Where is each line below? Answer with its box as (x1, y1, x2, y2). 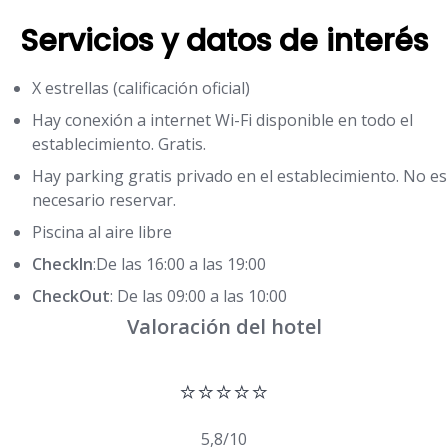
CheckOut (32, 285, 110, 308)
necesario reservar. (32, 189, 176, 212)
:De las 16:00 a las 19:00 (93, 253, 266, 276)
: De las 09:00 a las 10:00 (110, 285, 287, 308)
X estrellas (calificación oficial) (32, 77, 250, 100)
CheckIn (32, 253, 93, 276)
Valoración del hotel (126, 313, 322, 341)
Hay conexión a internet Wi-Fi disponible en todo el (32, 109, 413, 132)
